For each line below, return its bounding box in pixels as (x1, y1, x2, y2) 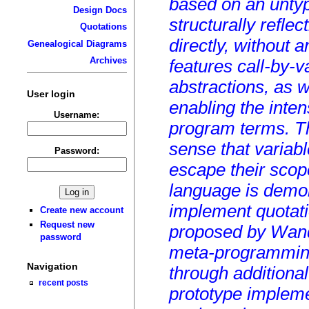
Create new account (40, 204, 124, 215)
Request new (40, 219, 95, 230)
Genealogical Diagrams (27, 38, 127, 49)
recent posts (39, 278, 89, 288)
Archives (89, 55, 127, 66)
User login (26, 88, 75, 99)
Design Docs (72, 4, 127, 15)
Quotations (79, 21, 127, 32)
